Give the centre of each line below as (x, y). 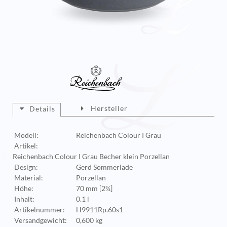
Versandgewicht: (41, 220)
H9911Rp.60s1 (100, 210)
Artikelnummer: (40, 210)
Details (42, 109)
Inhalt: (24, 199)
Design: (26, 167)
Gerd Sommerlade (105, 167)
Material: (29, 178)
